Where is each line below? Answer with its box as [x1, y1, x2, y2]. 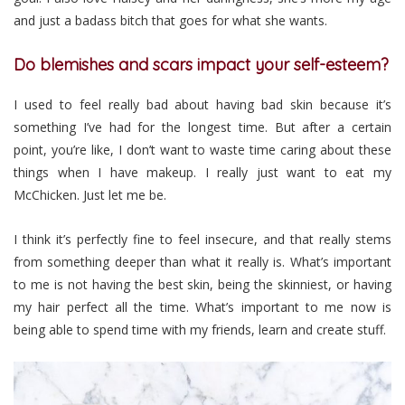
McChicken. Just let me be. [14, 186, 166, 204]
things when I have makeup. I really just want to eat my [14, 164, 391, 182]
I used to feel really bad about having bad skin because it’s [14, 96, 391, 114]
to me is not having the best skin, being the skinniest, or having [14, 275, 391, 293]
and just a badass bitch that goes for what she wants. [14, 12, 327, 30]
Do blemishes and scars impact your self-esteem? [14, 54, 389, 76]
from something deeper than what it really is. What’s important [14, 252, 391, 270]
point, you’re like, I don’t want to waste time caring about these [14, 141, 391, 159]
